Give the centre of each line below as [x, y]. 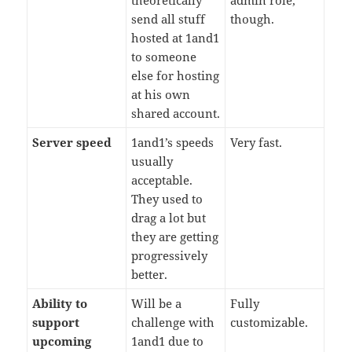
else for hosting [176, 76]
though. [253, 19]
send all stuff [169, 19]
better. [150, 275]
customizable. [269, 323]
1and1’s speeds [173, 143]
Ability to [60, 304]
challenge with [173, 323]
